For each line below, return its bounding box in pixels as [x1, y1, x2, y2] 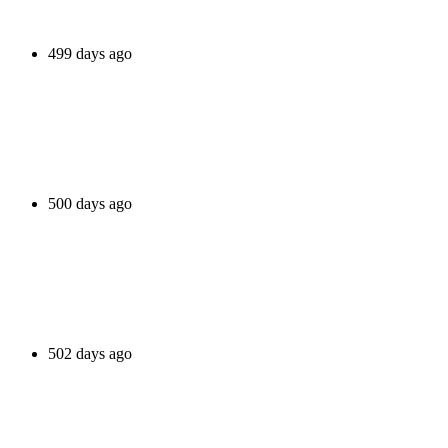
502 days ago [48, 344, 132, 362]
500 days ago [48, 194, 132, 212]
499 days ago [48, 44, 132, 62]
